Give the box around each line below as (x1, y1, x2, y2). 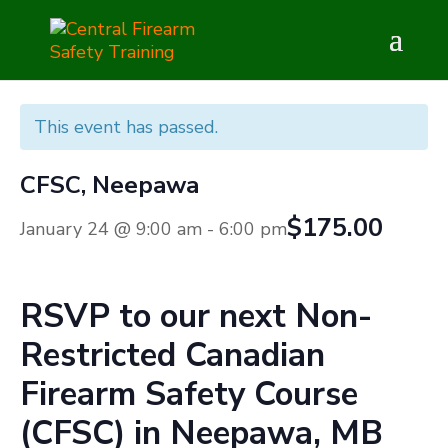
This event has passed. (34, 115, 218, 139)
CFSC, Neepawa (20, 169, 199, 201)
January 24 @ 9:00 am (20, 216, 202, 241)
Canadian (176, 333, 325, 378)
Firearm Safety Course (20, 372, 358, 417)
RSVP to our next (20, 294, 295, 339)
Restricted (20, 333, 176, 378)
